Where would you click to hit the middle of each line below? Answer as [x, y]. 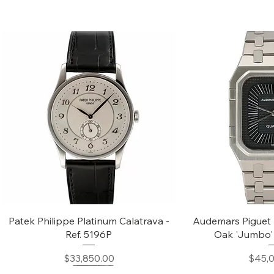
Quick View [89, 219]
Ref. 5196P [89, 234]
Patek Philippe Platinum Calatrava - [89, 220]
